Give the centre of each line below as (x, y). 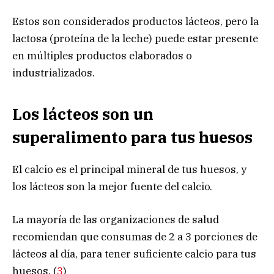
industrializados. (54, 73)
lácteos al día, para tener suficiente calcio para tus (134, 254)
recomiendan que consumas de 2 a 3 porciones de (135, 237)
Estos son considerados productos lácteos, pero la (135, 22)
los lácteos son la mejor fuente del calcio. (112, 186)
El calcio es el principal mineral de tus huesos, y (129, 169)
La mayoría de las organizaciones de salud (116, 220)
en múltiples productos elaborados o (102, 56)
